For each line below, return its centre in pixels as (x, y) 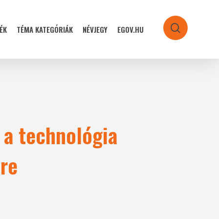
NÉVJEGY (95, 29)
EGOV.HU (131, 29)
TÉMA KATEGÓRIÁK (45, 29)
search (191, 30)
